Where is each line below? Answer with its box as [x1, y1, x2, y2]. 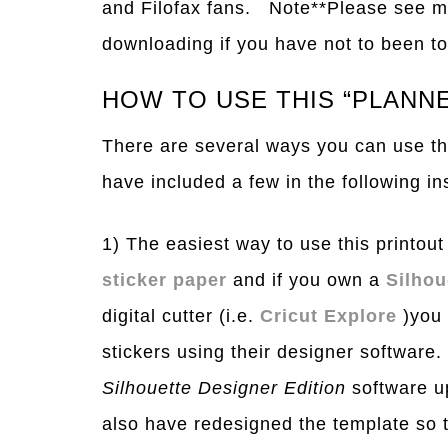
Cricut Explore [260, 306, 397, 327]
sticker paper [102, 270, 227, 291]
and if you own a [227, 270, 386, 291]
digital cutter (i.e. [102, 306, 260, 327]
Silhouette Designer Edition [102, 378, 346, 399]
